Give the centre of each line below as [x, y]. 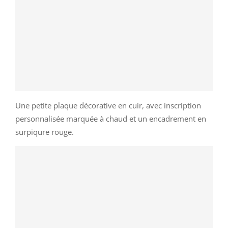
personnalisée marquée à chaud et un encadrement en [111, 118]
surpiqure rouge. [45, 132]
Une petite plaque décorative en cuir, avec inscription [108, 105]
